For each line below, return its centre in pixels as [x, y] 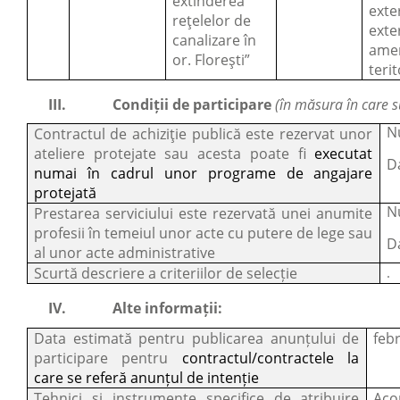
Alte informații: [167, 308]
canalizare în [214, 40]
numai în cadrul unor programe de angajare [203, 174]
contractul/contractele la [271, 358]
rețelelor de [211, 20]
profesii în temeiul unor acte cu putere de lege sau [203, 233]
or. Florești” [211, 59]
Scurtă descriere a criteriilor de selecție [165, 274]
